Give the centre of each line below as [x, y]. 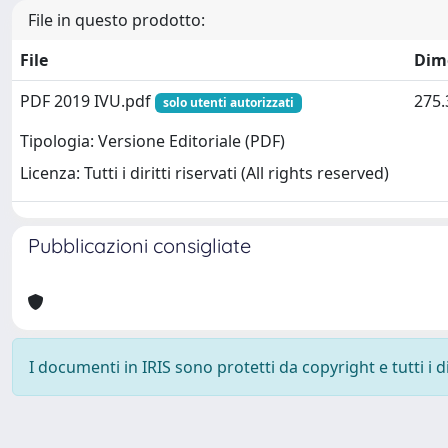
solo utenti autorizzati [228, 102]
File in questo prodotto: [116, 20]
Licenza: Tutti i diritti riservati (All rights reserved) [204, 173]
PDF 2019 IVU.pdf [87, 101]
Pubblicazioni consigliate [139, 245]
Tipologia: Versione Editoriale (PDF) [152, 141]
